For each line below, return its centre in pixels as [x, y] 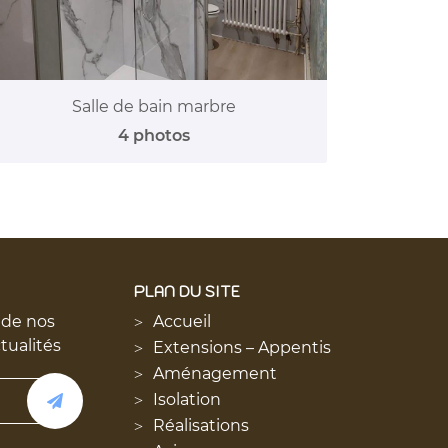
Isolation [187, 399]
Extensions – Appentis [242, 347]
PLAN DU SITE [187, 291]
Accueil [182, 321]
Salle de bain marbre [154, 106]
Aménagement [215, 373]
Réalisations [201, 425]
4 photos [154, 135]
